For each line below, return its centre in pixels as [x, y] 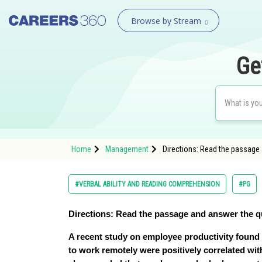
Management [127, 149]
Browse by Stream [166, 21]
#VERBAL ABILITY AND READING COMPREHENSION [147, 184]
